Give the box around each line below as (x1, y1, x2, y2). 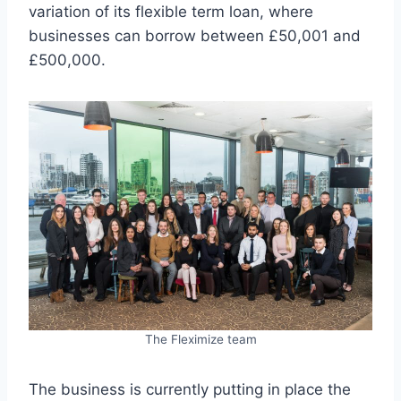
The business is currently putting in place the (29, 380, 351, 399)
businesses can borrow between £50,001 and (29, 27, 361, 46)
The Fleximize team (144, 332, 257, 347)
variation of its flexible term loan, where (29, 3, 313, 21)
